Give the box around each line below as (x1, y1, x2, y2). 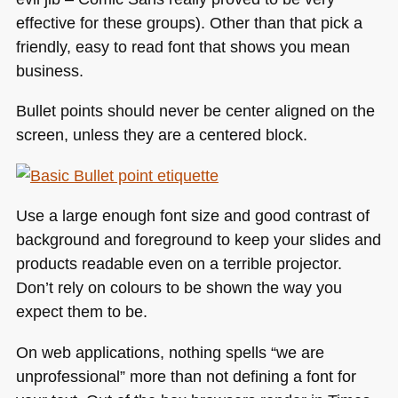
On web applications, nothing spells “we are (15, 342, 324, 362)
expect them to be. (15, 302, 147, 322)
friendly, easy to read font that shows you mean (15, 37, 350, 57)
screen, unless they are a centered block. (15, 125, 307, 145)
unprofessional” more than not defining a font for (15, 366, 356, 386)
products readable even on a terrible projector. (15, 254, 342, 274)
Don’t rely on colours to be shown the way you (15, 278, 342, 298)
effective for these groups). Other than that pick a (15, 13, 362, 33)
